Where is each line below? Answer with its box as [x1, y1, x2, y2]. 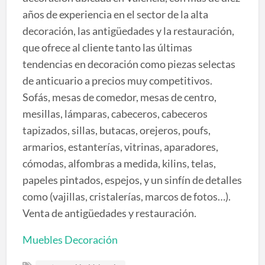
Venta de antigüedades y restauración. [22, 206, 196, 219]
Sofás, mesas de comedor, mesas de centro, [22, 90, 216, 104]
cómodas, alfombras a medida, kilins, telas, [22, 156, 216, 170]
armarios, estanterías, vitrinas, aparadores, [22, 140, 218, 153]
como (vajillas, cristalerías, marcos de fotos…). [22, 189, 231, 203]
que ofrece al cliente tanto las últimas [22, 40, 192, 54]
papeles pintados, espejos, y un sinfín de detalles [22, 173, 242, 186]
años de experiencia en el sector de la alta [22, 7, 208, 21]
